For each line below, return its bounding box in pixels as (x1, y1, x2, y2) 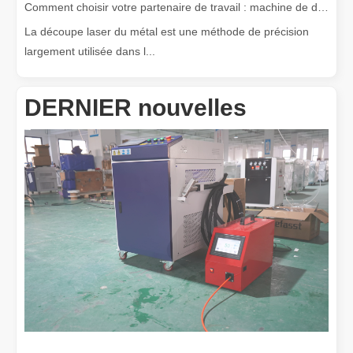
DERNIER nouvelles (24, 94, 247, 121)
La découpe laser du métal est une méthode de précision (24, 24, 309, 38)
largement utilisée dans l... (24, 44, 155, 58)
